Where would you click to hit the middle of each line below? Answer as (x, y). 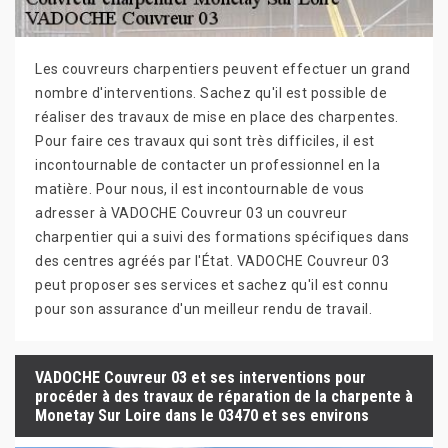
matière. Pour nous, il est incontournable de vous (200, 189)
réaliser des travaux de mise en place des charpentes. (217, 117)
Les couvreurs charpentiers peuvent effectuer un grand (223, 69)
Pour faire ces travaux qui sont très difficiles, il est (205, 141)
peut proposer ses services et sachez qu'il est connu (211, 285)
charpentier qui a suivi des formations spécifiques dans (222, 237)
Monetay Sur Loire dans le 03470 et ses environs (202, 415)
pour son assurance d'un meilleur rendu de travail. (203, 309)
